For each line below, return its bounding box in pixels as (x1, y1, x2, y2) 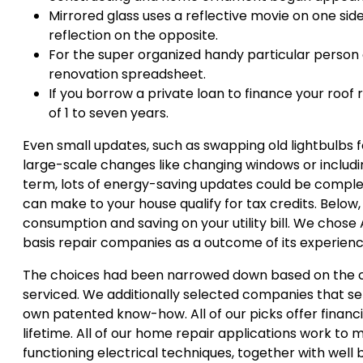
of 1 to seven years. (49, 104, 169, 122)
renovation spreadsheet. (49, 65, 206, 83)
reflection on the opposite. (49, 26, 218, 45)
